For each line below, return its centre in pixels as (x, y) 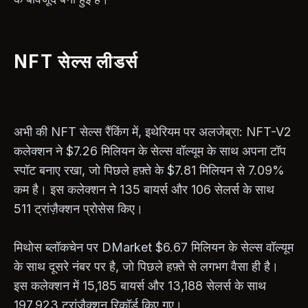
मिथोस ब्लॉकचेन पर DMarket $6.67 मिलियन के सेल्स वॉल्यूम (154, 247)
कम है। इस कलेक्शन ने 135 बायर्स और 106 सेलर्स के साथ (144, 189)
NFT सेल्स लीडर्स (76, 61)
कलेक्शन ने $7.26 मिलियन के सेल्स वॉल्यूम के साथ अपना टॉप (150, 151)
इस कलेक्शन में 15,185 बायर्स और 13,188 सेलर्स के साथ (140, 285)
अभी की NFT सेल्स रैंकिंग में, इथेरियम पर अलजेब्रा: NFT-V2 (153, 131)
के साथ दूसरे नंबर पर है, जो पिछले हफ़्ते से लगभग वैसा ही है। (146, 266)
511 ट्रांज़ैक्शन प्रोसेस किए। (78, 208)
